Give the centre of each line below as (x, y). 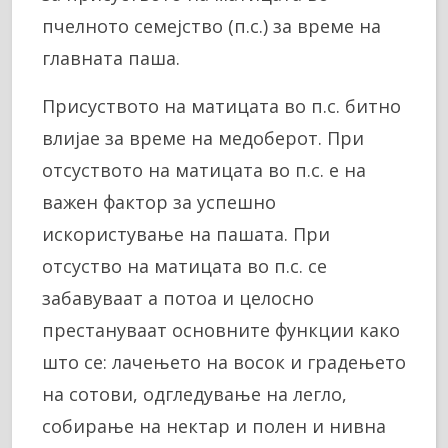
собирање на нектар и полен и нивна (214, 426)
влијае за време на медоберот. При (203, 138)
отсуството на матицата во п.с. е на (204, 170)
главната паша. (111, 58)
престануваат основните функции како (221, 330)
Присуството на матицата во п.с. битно (221, 106)
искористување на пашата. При (186, 234)
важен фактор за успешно (159, 202)
